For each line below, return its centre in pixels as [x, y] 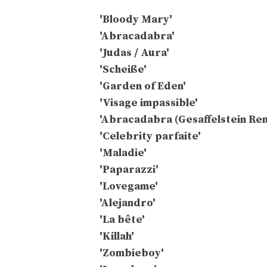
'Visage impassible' [149, 103]
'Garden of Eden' [143, 86]
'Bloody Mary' [136, 20]
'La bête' [122, 220]
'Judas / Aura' [134, 53]
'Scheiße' [123, 70]
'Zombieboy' [132, 253]
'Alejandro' [128, 203]
